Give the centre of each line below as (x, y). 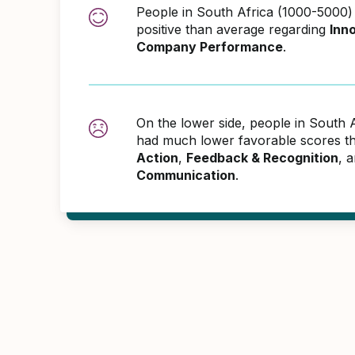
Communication (186, 175)
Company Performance (210, 47)
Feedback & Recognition (262, 158)
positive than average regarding (233, 29)
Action (157, 158)
